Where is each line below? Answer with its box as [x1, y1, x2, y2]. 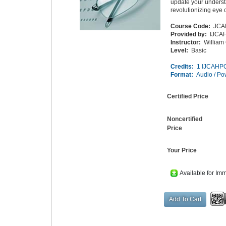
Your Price [167, 147, 197, 154]
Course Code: [171, 22, 214, 30]
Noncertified [167, 115, 203, 123]
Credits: [171, 63, 197, 70]
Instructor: [171, 38, 204, 46]
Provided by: [171, 30, 210, 38]
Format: [171, 71, 197, 78]
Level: [171, 46, 192, 54]
